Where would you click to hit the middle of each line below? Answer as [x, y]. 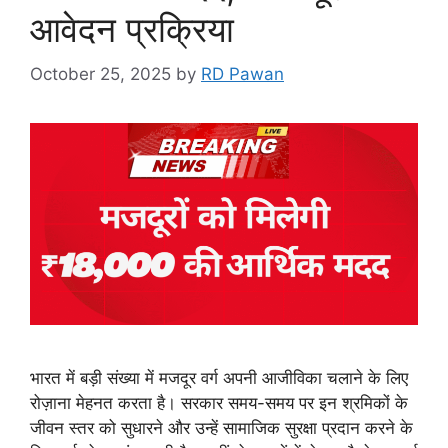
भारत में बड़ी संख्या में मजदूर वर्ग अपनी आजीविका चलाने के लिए [219, 377]
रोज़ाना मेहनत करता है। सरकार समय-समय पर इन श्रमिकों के [219, 402]
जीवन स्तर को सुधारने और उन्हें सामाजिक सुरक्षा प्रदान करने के [221, 427]
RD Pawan [242, 73]
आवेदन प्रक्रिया [132, 29]
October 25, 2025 [100, 73]
